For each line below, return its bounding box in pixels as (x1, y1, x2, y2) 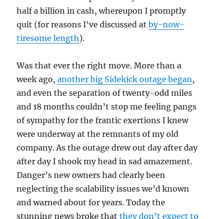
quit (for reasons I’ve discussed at (17, 20, 149, 29)
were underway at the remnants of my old (17, 129, 179, 139)
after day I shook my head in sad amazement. (17, 156, 193, 166)
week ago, (17, 74, 58, 84)
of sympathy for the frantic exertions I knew (17, 115, 189, 125)
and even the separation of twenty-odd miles (17, 88, 193, 98)
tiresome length (17, 33, 80, 43)
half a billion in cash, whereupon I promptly (17, 6, 186, 16)
